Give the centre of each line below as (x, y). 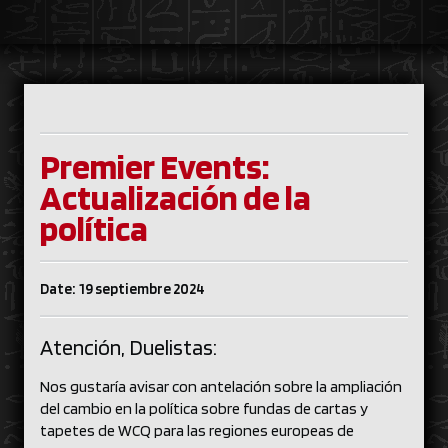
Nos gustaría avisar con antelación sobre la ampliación (221, 386)
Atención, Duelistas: (131, 347)
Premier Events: (155, 166)
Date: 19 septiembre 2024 (122, 289)
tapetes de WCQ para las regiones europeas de (197, 430)
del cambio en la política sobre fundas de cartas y (204, 408)
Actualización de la (175, 197)
